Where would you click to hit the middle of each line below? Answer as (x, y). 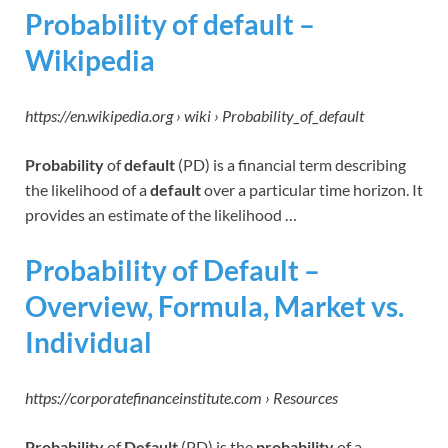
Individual (88, 341)
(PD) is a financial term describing (290, 164)
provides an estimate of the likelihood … (161, 214)
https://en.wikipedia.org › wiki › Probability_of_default (194, 115)
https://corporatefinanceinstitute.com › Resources (181, 398)
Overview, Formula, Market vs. (214, 305)
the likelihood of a (87, 189)
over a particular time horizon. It (312, 189)
